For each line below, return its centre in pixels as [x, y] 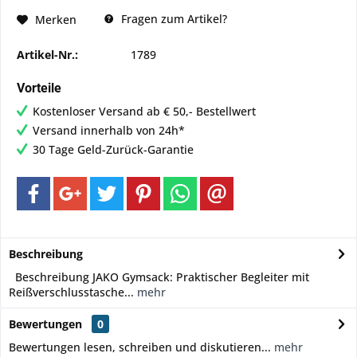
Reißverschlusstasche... [71, 292]
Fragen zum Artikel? [173, 19]
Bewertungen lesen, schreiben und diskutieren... [140, 347]
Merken [56, 19]
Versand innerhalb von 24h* [109, 130]
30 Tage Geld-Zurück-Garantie [113, 149]
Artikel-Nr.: [47, 55]
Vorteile [39, 88]
